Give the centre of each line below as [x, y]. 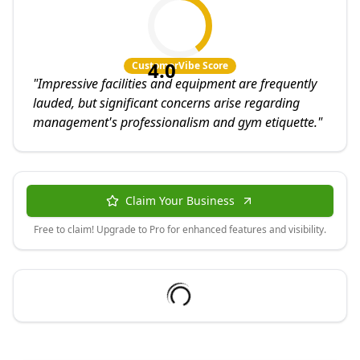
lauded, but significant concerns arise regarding [166, 103]
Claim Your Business [180, 200]
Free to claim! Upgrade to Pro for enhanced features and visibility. [180, 229]
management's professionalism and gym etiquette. [175, 122]
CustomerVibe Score [180, 65]
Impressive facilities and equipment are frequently [177, 84]
